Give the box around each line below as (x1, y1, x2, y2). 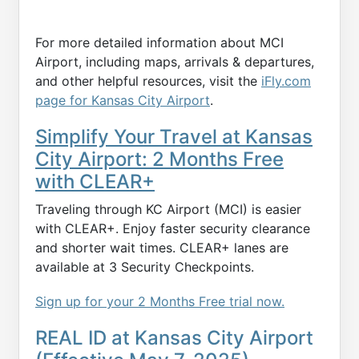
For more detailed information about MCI (35, 34, 284, 51)
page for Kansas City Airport (35, 92, 210, 109)
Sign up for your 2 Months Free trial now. (35, 293, 284, 310)
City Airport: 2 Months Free (35, 147, 284, 171)
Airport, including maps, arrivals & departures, (35, 54, 314, 71)
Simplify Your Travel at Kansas (35, 125, 313, 149)
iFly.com (261, 73, 311, 90)
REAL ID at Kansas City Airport (35, 326, 313, 350)
